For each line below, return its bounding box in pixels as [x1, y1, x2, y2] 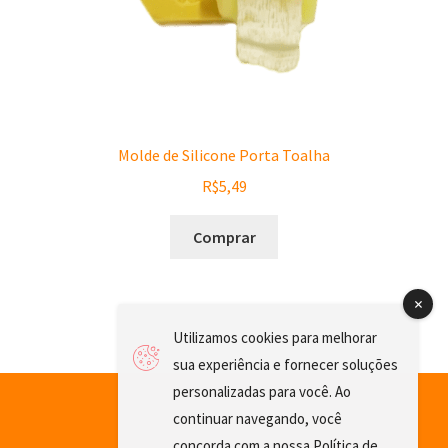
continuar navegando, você [173, 409, 342, 428]
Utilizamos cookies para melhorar [173, 328, 377, 347]
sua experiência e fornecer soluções [173, 355, 398, 374]
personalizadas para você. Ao [173, 382, 351, 401]
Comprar [192, 226, 256, 247]
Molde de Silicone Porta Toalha [118, 145, 330, 166]
